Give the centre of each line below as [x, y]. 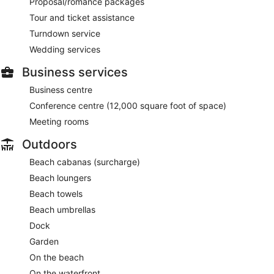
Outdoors [50, 144]
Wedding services [65, 49]
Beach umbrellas [62, 209]
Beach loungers [60, 177]
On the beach [57, 257]
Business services [75, 72]
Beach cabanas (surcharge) [85, 161]
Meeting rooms [59, 121]
